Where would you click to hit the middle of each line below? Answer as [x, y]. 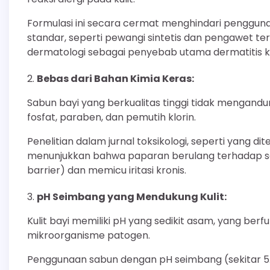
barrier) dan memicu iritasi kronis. [107, 170]
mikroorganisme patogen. [89, 235]
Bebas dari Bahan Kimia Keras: [115, 78]
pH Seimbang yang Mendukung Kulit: [132, 196]
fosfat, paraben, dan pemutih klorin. [111, 117]
